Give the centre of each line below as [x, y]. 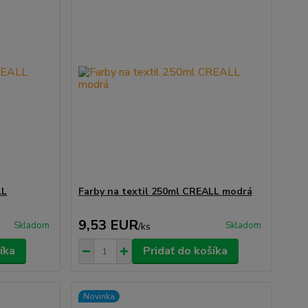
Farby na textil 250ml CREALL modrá [165, 191]
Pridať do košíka [185, 251]
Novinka [99, 296]
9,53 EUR [108, 225]
